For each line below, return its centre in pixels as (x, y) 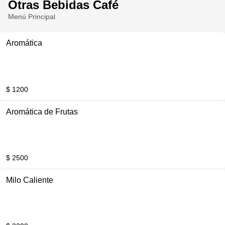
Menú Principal (32, 17)
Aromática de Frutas (42, 112)
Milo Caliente (30, 180)
